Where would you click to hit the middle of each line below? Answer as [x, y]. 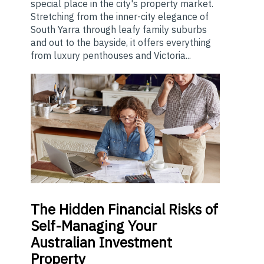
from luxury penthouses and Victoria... [111, 55]
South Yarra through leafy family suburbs [119, 29]
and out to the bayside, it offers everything [121, 42]
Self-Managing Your [94, 225]
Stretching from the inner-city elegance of [120, 16]
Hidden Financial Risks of [137, 209]
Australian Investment [101, 242]
